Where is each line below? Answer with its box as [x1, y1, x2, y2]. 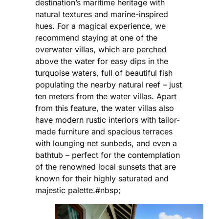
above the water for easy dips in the [35, 56, 168, 66]
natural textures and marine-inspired [35, 9, 168, 20]
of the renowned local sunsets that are [35, 162, 176, 172]
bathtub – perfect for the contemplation [35, 150, 180, 160]
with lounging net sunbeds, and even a [35, 138, 177, 149]
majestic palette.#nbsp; [35, 185, 121, 196]
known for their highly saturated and [35, 174, 169, 184]
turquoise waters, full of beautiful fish [35, 68, 173, 78]
